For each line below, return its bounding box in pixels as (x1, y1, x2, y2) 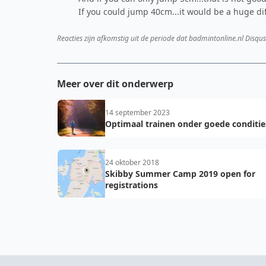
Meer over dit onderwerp (57, 77, 173, 90)
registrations (105, 179, 158, 191)
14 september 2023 (105, 107, 170, 118)
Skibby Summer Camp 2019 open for (105, 168, 255, 179)
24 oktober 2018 (105, 157, 159, 167)
